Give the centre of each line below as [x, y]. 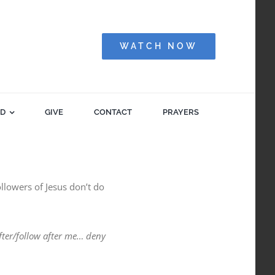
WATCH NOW [158, 46]
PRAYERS [181, 112]
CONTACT [113, 112]
